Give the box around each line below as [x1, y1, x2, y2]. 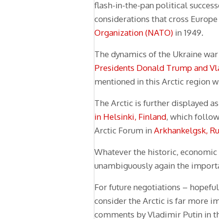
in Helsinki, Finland [94, 111, 166, 122]
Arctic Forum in [94, 125, 154, 136]
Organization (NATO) [94, 27, 173, 38]
